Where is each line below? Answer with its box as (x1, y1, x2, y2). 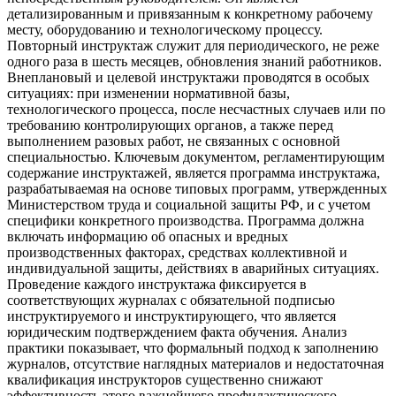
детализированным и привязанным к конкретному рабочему (7, 5, 373, 21)
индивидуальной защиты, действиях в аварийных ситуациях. (7, 260, 379, 276)
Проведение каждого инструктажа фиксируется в (7, 276, 307, 292)
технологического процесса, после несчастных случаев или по (7, 101, 385, 117)
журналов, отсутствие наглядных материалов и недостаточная (7, 355, 384, 371)
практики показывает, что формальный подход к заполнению (7, 339, 378, 355)
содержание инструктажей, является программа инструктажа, (7, 164, 380, 180)
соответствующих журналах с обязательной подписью (7, 292, 335, 308)
